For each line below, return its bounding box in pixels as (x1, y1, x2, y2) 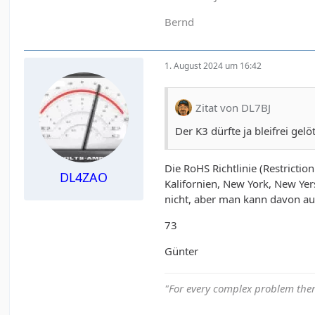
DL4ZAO (60, 169, 108, 186)
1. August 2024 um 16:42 (165, 59, 262, 72)
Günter (165, 244, 199, 259)
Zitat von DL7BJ (195, 100, 271, 115)
